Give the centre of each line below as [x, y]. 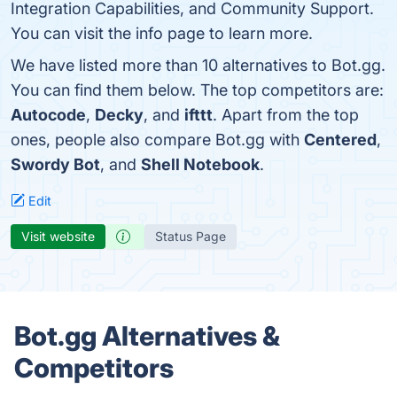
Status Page [191, 236]
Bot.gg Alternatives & [147, 336]
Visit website [58, 236]
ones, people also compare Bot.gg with [157, 140]
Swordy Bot [55, 164]
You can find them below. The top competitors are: [197, 90]
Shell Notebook [200, 164]
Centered [340, 140]
